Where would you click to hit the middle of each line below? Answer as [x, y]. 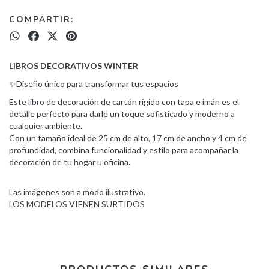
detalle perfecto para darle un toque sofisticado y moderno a [122, 114]
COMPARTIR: [41, 20]
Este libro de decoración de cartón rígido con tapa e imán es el [124, 102]
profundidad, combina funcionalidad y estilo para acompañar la [124, 150]
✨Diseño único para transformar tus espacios [94, 84]
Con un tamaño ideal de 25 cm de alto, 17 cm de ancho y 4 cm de [128, 138]
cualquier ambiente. [46, 126]
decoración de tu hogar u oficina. [70, 162]
